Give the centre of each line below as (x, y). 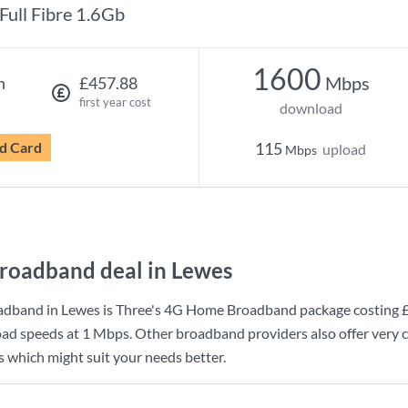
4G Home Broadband (230, 309)
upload (344, 149)
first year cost (115, 102)
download (311, 108)
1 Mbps (106, 333)
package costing (349, 309)
